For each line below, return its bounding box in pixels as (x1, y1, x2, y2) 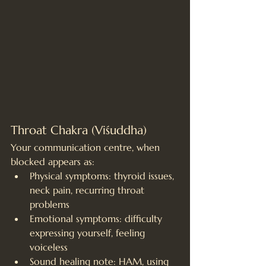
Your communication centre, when (11, 141, 163, 153)
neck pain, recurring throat (30, 183, 147, 196)
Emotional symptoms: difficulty (30, 212, 165, 224)
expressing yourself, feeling (30, 226, 148, 239)
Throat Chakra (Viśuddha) (11, 122, 147, 138)
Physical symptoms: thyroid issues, (30, 169, 177, 182)
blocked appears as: (11, 155, 94, 167)
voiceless (30, 240, 68, 253)
